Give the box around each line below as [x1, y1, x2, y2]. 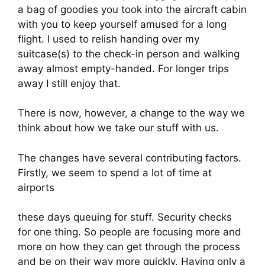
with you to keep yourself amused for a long [18, 18, 227, 30]
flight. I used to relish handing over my [18, 33, 199, 45]
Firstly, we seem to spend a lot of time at [18, 166, 212, 179]
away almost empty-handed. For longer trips [18, 62, 229, 75]
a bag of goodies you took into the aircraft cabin [18, 3, 247, 15]
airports [18, 181, 54, 193]
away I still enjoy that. [18, 77, 121, 89]
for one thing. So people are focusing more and [18, 226, 241, 238]
